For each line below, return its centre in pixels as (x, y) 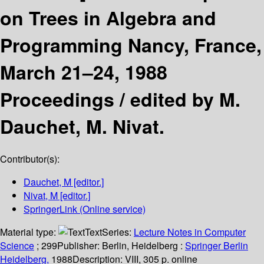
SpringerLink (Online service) (85, 209)
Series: (118, 232)
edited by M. (185, 99)
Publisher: (80, 246)
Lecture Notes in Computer (190, 232)
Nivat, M (41, 196)
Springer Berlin (217, 246)
